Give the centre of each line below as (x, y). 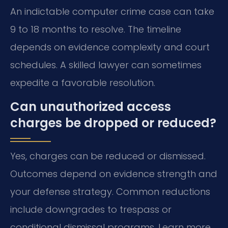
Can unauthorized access (91, 107)
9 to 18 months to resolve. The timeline (96, 29)
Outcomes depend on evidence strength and (114, 174)
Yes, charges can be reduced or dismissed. (108, 156)
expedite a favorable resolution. (83, 82)
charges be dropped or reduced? (113, 123)
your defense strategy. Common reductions (110, 192)
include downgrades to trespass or (91, 210)
